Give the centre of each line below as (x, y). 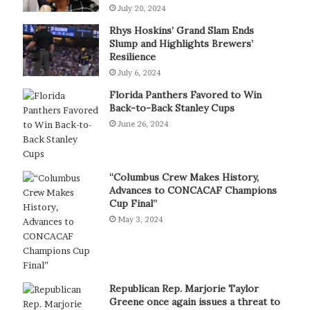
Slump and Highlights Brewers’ (181, 43)
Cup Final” (133, 203)
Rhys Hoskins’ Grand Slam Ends (181, 30)
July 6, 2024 (139, 72)
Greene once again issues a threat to (194, 301)
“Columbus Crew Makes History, (184, 177)
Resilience (132, 56)
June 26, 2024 (143, 124)
